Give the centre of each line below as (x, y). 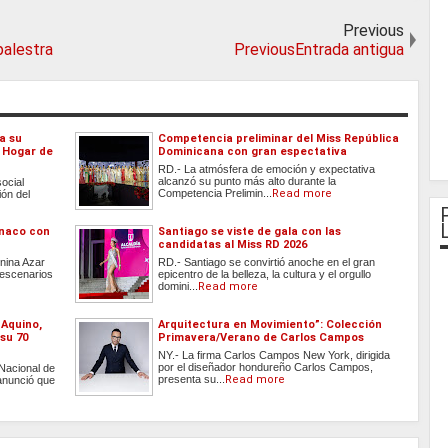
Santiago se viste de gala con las (250, 231)
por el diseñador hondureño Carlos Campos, (266, 366)
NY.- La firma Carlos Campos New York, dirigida (274, 354)
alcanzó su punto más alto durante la (247, 180)
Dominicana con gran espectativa (253, 151)
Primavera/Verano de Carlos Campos (261, 337)
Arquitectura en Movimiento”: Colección (270, 324)
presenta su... (192, 378)
